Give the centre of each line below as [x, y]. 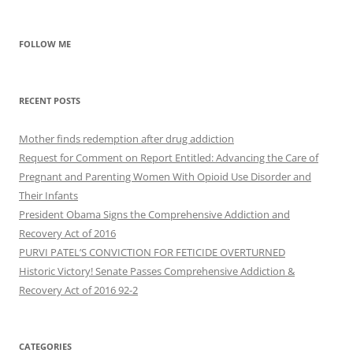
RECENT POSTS [50, 101]
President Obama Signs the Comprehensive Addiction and [154, 215]
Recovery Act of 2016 [67, 234]
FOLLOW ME [45, 44]
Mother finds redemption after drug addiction [126, 139]
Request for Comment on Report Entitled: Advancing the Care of [169, 158]
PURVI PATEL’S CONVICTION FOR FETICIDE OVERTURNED [152, 253]
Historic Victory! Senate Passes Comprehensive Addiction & [157, 271]
